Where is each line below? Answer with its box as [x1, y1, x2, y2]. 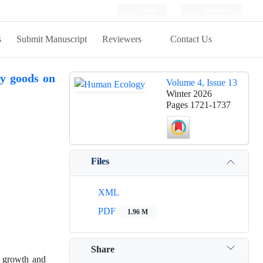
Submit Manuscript [16, 33, 87, 45]
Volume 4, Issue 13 [166, 77, 237, 88]
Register [204, 6, 230, 15]
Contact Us [170, 33, 212, 45]
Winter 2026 [166, 88, 212, 99]
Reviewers [102, 33, 144, 45]
